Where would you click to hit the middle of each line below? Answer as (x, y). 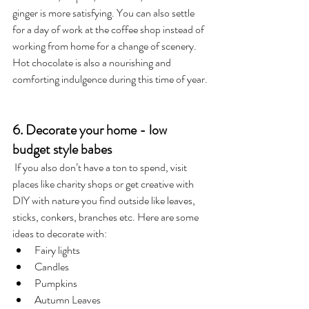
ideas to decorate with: (61, 233)
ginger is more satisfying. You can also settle (104, 12)
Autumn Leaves (68, 299)
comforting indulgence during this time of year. (110, 79)
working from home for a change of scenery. (106, 46)
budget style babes (62, 149)
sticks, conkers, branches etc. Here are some (107, 217)
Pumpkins (56, 283)
